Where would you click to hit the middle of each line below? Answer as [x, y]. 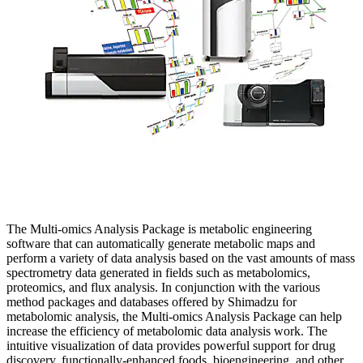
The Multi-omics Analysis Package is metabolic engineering [159, 229]
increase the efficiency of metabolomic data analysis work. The [167, 331]
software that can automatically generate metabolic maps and [161, 244]
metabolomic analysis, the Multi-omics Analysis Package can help [174, 317]
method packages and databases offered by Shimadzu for [152, 302]
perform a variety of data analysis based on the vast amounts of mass [181, 258]
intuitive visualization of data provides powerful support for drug [171, 346]
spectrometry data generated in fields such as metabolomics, [158, 273]
